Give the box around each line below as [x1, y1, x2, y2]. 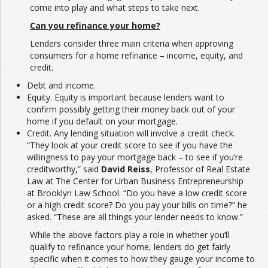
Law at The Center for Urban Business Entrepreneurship [27, 175, 243, 187]
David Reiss [101, 163, 150, 175]
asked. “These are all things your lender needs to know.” [27, 211, 243, 223]
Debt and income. [27, 80, 96, 92]
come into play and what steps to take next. [30, 2, 200, 14]
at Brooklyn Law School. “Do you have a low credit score [27, 187, 247, 199]
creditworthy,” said [27, 163, 101, 175]
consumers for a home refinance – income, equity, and [30, 50, 243, 62]
